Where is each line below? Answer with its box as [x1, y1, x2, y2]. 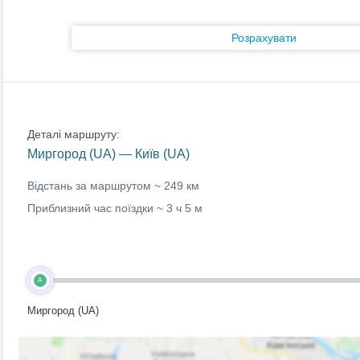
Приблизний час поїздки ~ [27, 202, 166, 215]
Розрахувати [231, 31, 297, 44]
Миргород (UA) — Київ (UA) [27, 147, 190, 161]
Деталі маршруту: [27, 128, 120, 141]
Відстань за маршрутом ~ [27, 179, 164, 192]
